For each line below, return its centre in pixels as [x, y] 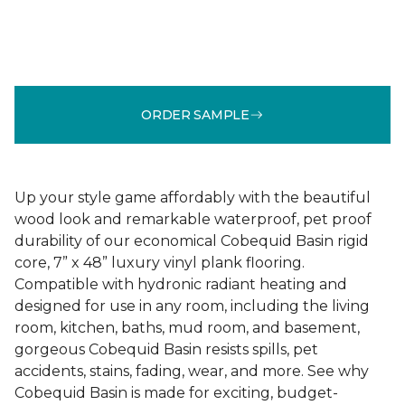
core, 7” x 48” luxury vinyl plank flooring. [160, 263]
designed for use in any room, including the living [192, 306]
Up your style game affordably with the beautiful [193, 198]
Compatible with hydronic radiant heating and [181, 284]
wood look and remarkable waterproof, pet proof [193, 219]
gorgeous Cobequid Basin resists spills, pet [166, 349]
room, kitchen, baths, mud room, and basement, [187, 328]
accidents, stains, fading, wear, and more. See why [192, 371]
